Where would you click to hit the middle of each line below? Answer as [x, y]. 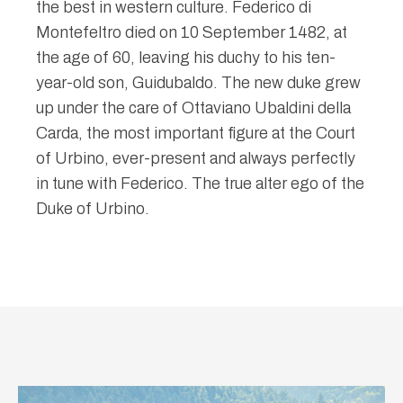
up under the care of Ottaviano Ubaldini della [193, 108]
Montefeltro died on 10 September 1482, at [192, 33]
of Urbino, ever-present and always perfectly [196, 159]
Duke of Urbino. [93, 209]
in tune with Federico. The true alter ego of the [200, 184]
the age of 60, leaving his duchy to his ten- [186, 58]
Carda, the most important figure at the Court [196, 134]
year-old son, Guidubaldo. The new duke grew [198, 83]
